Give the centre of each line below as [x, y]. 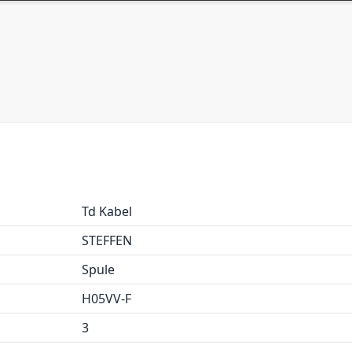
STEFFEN [107, 240]
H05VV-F [106, 299]
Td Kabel [107, 211]
